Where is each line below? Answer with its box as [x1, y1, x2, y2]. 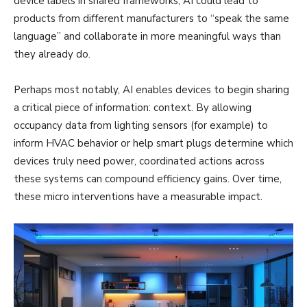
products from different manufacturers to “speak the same [14, 11, 289, 25]
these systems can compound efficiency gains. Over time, [14, 171, 282, 186]
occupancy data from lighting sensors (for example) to [14, 118, 268, 132]
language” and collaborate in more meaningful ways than [14, 29, 281, 43]
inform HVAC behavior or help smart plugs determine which [14, 136, 293, 150]
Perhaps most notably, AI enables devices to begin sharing [14, 82, 289, 97]
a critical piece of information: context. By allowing [14, 100, 251, 114]
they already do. [14, 47, 93, 61]
